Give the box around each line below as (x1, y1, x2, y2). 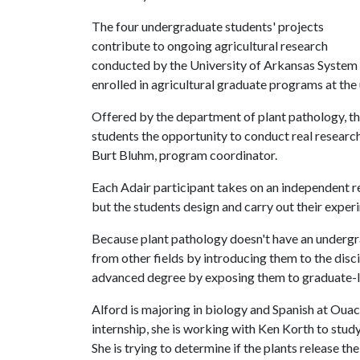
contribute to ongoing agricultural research (92, 38, 328, 53)
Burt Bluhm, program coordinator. (92, 147, 277, 162)
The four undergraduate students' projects (92, 18, 324, 34)
